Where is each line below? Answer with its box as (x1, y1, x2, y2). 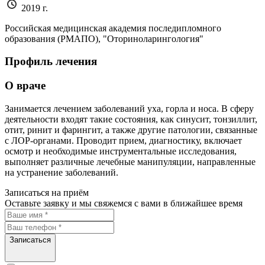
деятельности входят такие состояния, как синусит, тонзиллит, (5, 114, 257, 124)
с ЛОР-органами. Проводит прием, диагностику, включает (5, 135, 242, 146)
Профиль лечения (5, 55, 97, 68)
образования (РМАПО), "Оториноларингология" (5, 33, 203, 44)
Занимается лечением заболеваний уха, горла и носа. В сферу (5, 103, 254, 114)
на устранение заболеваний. (5, 167, 118, 177)
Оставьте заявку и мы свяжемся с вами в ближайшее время (5, 198, 243, 208)
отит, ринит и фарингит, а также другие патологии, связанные (5, 124, 257, 135)
